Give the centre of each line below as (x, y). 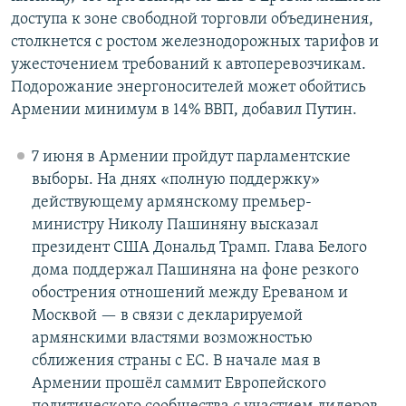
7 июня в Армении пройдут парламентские (191, 157)
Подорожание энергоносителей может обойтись (188, 87)
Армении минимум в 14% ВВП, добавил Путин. (184, 110)
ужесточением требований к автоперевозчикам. (188, 64)
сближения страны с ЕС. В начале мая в (176, 361)
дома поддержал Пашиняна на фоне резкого (195, 270)
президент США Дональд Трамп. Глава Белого (199, 247)
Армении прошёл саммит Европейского (179, 383)
